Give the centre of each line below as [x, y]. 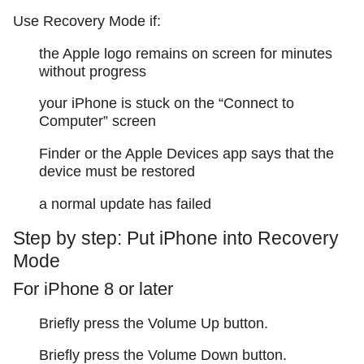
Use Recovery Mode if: [87, 22]
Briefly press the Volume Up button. [154, 323]
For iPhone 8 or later [93, 289]
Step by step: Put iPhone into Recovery [176, 238]
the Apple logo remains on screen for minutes [186, 53]
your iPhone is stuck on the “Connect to [167, 104]
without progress [93, 71]
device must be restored [117, 172]
